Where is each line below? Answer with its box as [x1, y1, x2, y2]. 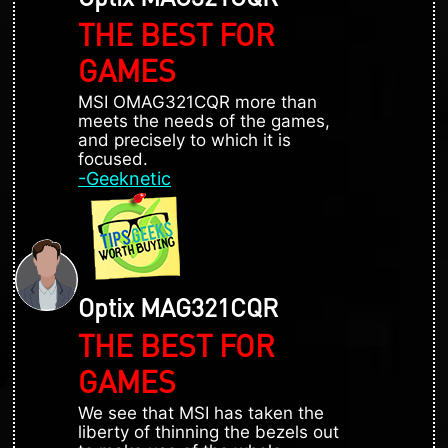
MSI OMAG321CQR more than [78, 91, 317, 112]
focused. [78, 148, 148, 169]
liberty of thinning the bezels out [78, 421, 339, 442]
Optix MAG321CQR [78, 290, 278, 323]
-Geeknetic [78, 167, 171, 189]
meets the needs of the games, [78, 110, 330, 131]
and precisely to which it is [78, 129, 291, 150]
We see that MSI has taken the [78, 402, 324, 423]
